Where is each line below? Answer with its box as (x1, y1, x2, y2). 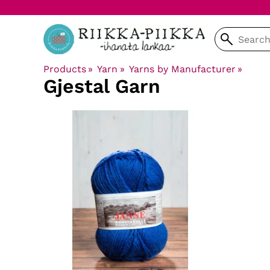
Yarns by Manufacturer (128, 63, 236, 75)
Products (43, 63, 86, 75)
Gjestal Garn (43, 75, 160, 98)
